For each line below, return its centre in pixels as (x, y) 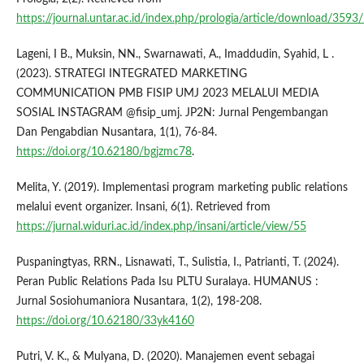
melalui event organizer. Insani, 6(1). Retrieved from (143, 208)
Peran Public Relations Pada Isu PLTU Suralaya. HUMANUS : (167, 282)
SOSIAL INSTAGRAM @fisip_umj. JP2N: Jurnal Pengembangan (172, 113)
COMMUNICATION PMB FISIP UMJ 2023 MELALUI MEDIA (167, 94)
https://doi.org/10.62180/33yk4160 (105, 321)
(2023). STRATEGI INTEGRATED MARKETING (131, 74)
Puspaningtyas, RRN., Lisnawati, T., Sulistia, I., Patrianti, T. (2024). (177, 263)
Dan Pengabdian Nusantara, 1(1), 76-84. (116, 133)
